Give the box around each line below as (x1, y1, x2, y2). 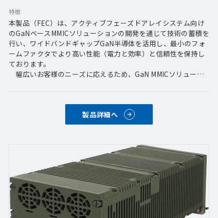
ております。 (8, 59, 51, 69)
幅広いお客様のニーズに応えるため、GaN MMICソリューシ (8, 69, 204, 79)
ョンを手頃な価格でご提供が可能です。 (8, 79, 135, 90)
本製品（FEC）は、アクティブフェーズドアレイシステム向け (8, 18, 205, 28)
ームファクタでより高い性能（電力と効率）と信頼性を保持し (8, 49, 205, 59)
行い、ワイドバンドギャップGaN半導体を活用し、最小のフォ (8, 38, 206, 49)
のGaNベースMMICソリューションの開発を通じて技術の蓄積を (8, 28, 209, 38)
